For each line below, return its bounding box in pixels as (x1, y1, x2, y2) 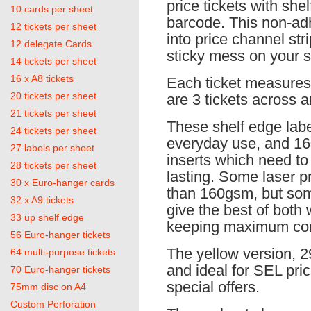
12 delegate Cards (10, 38, 92, 50)
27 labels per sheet (10, 142, 94, 154)
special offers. (167, 278, 260, 296)
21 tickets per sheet (10, 108, 96, 119)
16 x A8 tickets (10, 73, 74, 85)
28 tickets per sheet (10, 160, 96, 171)
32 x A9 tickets (10, 194, 74, 206)
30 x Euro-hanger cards (10, 177, 115, 189)
